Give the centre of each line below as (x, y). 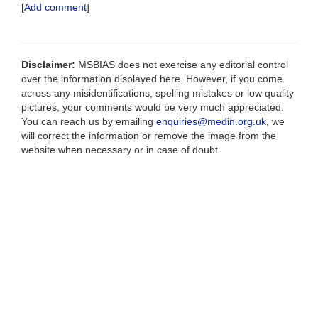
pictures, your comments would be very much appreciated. (153, 107)
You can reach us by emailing (89, 121)
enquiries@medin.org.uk (211, 121)
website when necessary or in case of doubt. (121, 150)
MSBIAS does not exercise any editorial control (182, 65)
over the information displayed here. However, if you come (152, 79)
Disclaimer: (48, 65)
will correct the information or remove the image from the (149, 136)
